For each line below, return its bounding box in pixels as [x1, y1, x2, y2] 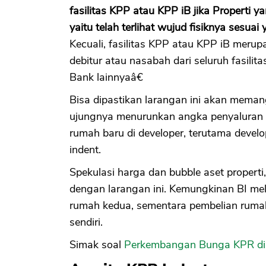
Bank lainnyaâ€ [69, 69, 143, 84]
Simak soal [69, 237, 124, 252]
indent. [69, 142, 101, 157]
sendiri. [69, 214, 103, 229]
